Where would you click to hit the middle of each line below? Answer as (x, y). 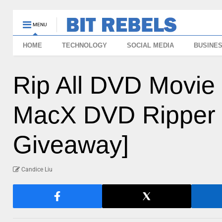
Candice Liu (37, 169)
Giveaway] (71, 145)
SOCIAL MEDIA (151, 45)
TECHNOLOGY (85, 45)
